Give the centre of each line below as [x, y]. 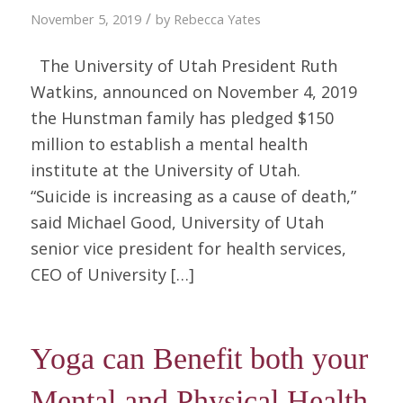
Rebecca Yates [217, 18]
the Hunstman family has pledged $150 [182, 117]
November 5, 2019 [85, 18]
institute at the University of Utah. [170, 170]
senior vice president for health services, [188, 248]
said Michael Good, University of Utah [177, 222]
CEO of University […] [112, 274]
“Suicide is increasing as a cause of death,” [193, 196]
